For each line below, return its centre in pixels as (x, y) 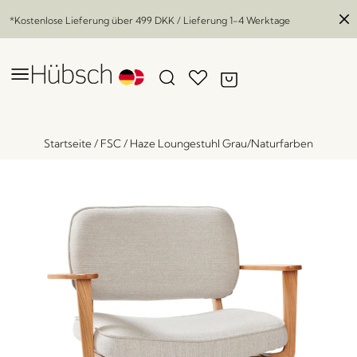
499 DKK (155, 20)
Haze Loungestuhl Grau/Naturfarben (222, 143)
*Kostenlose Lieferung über (73, 20)
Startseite (68, 143)
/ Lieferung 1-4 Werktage (232, 20)
